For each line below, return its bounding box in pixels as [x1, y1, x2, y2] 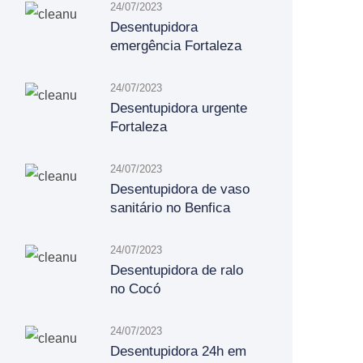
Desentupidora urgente [110, 100, 247, 116]
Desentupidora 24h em [110, 344, 246, 359]
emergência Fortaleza [110, 38, 241, 53]
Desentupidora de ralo [110, 263, 243, 278]
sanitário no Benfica [110, 200, 230, 216]
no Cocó [110, 281, 160, 297]
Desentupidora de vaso [110, 181, 250, 197]
